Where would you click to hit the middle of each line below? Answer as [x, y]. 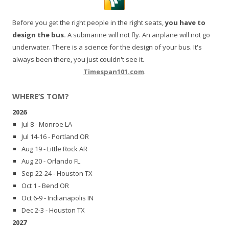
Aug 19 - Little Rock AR [54, 149]
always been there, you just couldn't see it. [78, 59]
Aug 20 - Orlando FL [51, 161]
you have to [185, 22]
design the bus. [39, 35]
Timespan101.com [114, 71]
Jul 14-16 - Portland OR [55, 137]
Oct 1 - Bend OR [45, 186]
